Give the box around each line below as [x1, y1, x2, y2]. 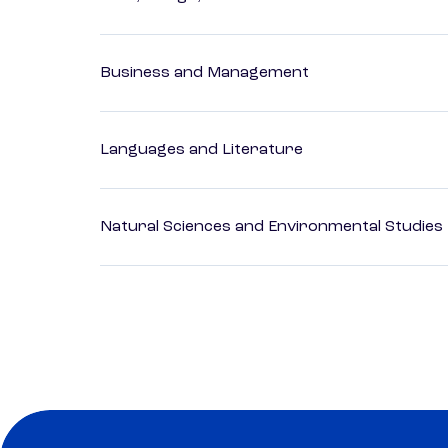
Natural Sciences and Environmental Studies [100, 219, 443, 236]
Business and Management [100, 65, 309, 82]
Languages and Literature [100, 142, 303, 159]
